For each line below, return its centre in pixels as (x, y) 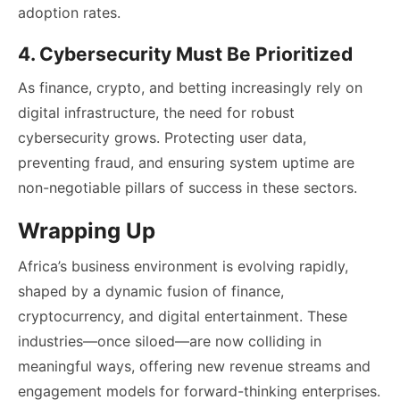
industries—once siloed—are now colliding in (170, 341)
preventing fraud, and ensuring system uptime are (186, 162)
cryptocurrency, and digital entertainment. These (183, 316)
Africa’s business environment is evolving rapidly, (183, 266)
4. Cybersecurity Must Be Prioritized (185, 54)
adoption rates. (69, 12)
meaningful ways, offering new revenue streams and (194, 366)
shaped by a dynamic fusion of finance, (151, 291)
